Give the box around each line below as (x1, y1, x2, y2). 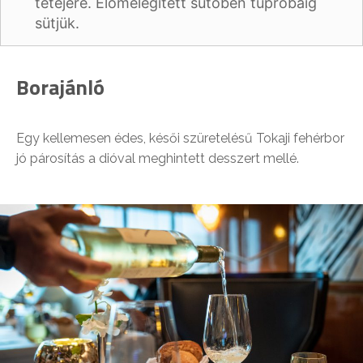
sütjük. (35, 15, 79, 32)
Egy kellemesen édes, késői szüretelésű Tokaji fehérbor (16, 130, 344, 147)
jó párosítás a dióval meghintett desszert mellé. (16, 151, 299, 167)
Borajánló (16, 71, 105, 104)
